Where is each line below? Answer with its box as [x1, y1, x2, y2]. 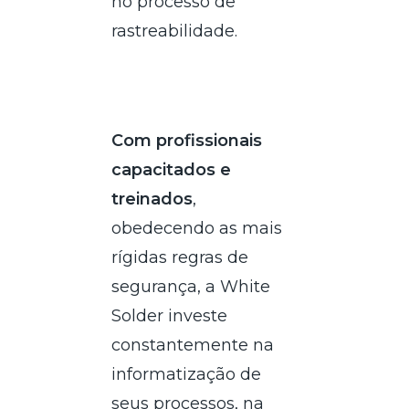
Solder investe [111, 305, 228, 326]
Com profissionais [111, 130, 263, 151]
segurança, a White [111, 276, 271, 297]
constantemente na [111, 334, 275, 355]
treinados [111, 188, 194, 209]
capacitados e [111, 159, 232, 180]
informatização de [111, 363, 262, 384]
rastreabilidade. [111, 20, 238, 41]
